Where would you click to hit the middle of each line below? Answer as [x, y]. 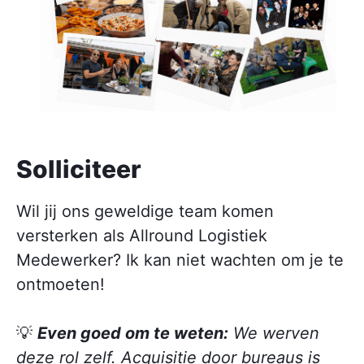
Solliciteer [79, 169]
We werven [274, 334]
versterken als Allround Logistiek [142, 236]
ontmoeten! [61, 285]
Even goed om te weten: [133, 334]
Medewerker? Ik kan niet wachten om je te [180, 260]
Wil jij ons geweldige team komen [145, 212]
